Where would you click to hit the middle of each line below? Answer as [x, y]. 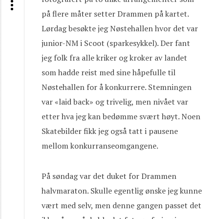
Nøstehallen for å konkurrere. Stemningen [117, 87]
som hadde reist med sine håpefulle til [109, 72]
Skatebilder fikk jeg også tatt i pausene [110, 131]
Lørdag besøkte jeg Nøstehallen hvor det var [120, 28]
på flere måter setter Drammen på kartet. [115, 14]
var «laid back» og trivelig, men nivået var [115, 102]
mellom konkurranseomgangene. [100, 146]
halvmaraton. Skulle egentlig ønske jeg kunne [122, 191]
